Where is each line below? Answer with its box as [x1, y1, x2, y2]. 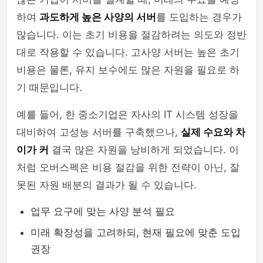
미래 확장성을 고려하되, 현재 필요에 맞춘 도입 [31, 227, 241, 238]
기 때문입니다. [16, 82, 82, 93]
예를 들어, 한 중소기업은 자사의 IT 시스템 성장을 [16, 109, 238, 120]
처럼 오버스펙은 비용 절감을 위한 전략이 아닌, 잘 [16, 161, 240, 173]
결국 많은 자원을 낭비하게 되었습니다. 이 [49, 144, 239, 156]
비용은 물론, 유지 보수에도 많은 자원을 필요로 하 [16, 64, 240, 76]
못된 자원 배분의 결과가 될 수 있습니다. [16, 179, 197, 191]
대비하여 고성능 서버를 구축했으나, [16, 126, 181, 138]
